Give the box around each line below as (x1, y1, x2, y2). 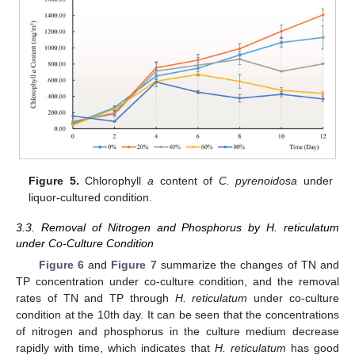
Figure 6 (38, 258, 84, 272)
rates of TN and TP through (16, 292, 175, 305)
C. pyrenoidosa (218, 174, 298, 187)
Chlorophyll (78, 174, 148, 187)
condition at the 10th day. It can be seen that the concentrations (16, 308, 339, 322)
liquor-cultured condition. (29, 190, 153, 204)
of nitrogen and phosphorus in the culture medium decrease (16, 325, 339, 338)
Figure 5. (29, 174, 79, 187)
